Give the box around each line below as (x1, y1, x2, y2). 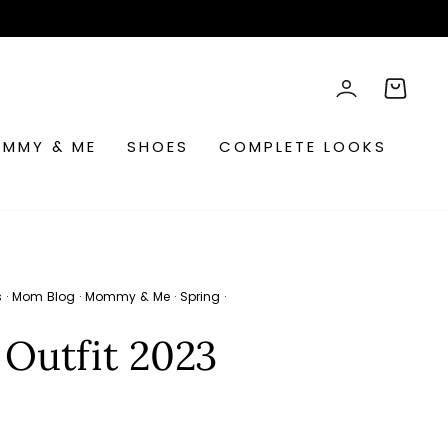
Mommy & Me (85, 288, 170, 305)
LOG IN (333, 99, 398, 121)
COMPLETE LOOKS (218, 135, 387, 157)
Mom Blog (12, 288, 75, 305)
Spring (180, 288, 220, 305)
